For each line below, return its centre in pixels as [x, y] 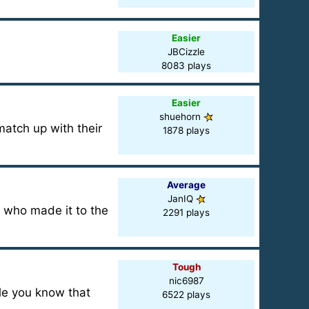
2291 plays [187, 212]
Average [187, 185]
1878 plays [187, 130]
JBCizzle [187, 52]
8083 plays [187, 66]
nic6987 [186, 281]
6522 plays [187, 295]
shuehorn [182, 117]
